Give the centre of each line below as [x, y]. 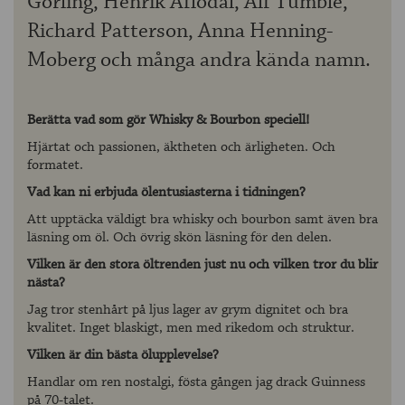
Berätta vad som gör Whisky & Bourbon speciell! [168, 120]
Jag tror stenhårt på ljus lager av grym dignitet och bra [188, 310]
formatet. [55, 165]
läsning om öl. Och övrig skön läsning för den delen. [179, 238]
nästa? [46, 283]
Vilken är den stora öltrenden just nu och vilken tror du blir [202, 265]
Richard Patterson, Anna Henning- [180, 32]
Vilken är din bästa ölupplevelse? [123, 355]
